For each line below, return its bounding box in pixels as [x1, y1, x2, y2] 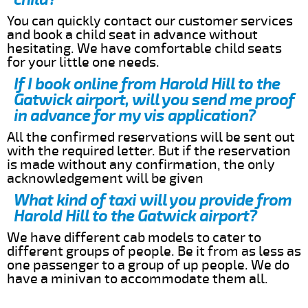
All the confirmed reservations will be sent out [7, 128, 295, 146]
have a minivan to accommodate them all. [7, 269, 268, 287]
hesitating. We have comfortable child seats [7, 39, 282, 57]
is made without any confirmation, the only [7, 155, 275, 173]
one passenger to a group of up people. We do [7, 256, 289, 274]
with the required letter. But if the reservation [7, 142, 291, 159]
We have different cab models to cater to [7, 228, 261, 246]
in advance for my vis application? [14, 105, 256, 126]
